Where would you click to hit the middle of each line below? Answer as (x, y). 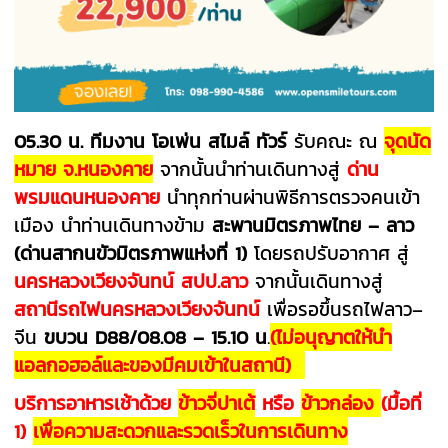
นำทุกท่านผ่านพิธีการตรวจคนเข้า (290, 196)
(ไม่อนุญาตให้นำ (331, 336)
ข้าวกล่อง (341, 402)
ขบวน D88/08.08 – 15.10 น (156, 336)
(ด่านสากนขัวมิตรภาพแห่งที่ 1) (131, 252)
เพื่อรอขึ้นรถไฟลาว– (345, 308)
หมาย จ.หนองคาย (84, 168)
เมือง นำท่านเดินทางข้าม (113, 224)
